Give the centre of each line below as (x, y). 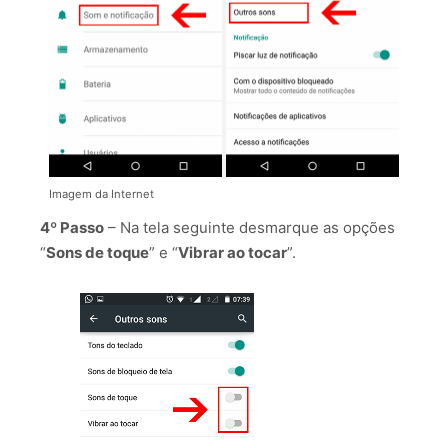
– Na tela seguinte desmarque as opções (249, 228)
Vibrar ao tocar (232, 253)
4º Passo (72, 228)
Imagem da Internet (101, 194)
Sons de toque (97, 253)
